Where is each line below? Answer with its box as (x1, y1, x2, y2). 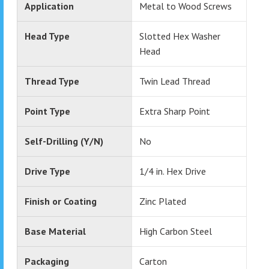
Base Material (25, 225, 86, 237)
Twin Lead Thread (139, 74, 210, 87)
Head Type (25, 29, 70, 42)
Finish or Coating (25, 195, 97, 207)
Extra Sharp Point (139, 104, 210, 117)
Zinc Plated (139, 195, 186, 207)
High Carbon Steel (139, 225, 212, 237)
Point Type (25, 104, 70, 117)
